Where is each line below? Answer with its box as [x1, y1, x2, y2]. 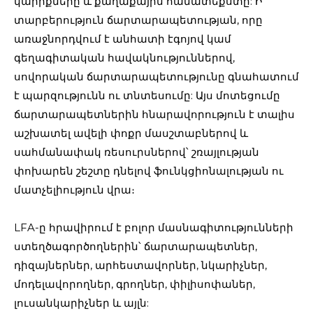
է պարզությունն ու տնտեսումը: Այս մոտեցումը [14, 89, 280, 102]
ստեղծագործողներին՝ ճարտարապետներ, [14, 240, 257, 253]
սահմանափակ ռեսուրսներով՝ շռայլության [14, 145, 259, 159]
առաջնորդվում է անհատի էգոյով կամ [14, 32, 231, 45]
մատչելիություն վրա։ [14, 183, 135, 196]
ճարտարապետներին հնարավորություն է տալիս [14, 108, 295, 121]
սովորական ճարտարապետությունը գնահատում [14, 70, 299, 83]
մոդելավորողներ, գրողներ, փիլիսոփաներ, [14, 277, 255, 291]
